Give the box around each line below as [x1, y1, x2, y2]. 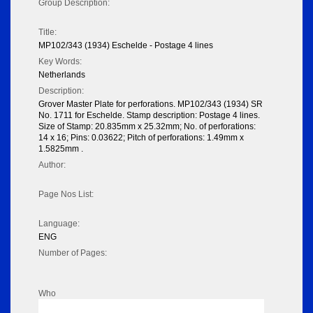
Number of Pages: [38, 248, 107, 259]
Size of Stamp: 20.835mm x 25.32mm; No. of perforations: [38, 122, 256, 132]
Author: [38, 160, 66, 170]
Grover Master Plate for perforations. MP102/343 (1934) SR [38, 99, 263, 110]
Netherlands [38, 70, 85, 80]
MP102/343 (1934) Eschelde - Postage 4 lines [38, 41, 213, 51]
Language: [38, 219, 80, 229]
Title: [38, 27, 57, 38]
